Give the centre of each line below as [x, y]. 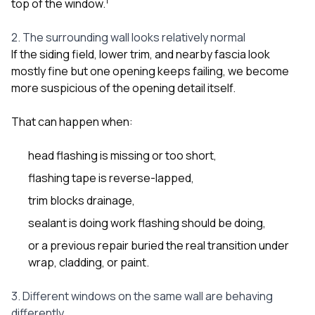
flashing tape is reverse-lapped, [111, 178]
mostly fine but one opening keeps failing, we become [150, 71]
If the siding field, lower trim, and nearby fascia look [141, 54]
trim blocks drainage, [82, 200]
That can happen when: [72, 121]
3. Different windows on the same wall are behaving [142, 296]
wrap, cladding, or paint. [89, 262]
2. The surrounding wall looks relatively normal [128, 37]
